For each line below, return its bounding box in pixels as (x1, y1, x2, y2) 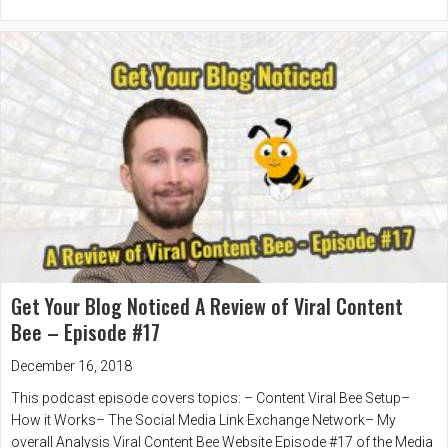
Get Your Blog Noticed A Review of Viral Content (11, 291, 403, 322)
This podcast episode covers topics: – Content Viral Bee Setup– (11, 390, 410, 407)
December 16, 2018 (11, 358, 132, 375)
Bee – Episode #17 (11, 317, 160, 348)
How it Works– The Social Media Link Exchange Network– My (11, 412, 396, 429)
